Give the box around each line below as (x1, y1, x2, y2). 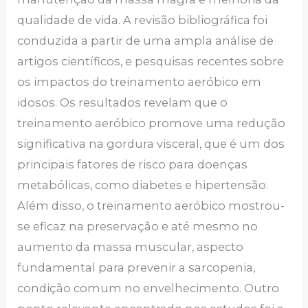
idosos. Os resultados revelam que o (17, 96, 228, 110)
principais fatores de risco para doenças (17, 157, 248, 172)
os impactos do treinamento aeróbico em (17, 75, 262, 89)
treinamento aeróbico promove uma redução (17, 116, 286, 131)
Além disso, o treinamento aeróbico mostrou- (17, 199, 285, 213)
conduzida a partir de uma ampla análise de (17, 34, 274, 48)
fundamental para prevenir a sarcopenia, (17, 261, 256, 275)
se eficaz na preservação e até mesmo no (17, 219, 258, 234)
